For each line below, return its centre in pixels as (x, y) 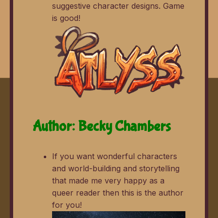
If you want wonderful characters (115, 156)
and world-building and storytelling (116, 168)
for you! (67, 205)
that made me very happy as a (108, 180)
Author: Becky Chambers (102, 126)
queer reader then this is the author (118, 192)
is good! (66, 18)
